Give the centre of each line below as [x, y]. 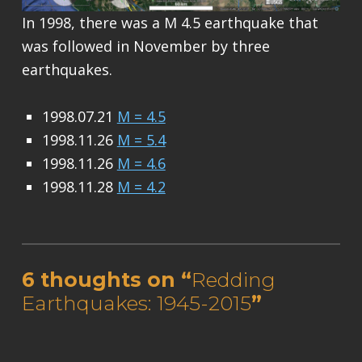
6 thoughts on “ [106, 280]
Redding [233, 280]
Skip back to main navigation [57, 201]
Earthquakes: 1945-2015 [136, 303]
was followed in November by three [145, 46]
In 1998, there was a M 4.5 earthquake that [170, 22]
